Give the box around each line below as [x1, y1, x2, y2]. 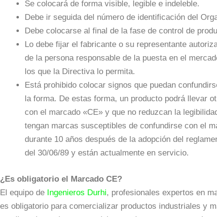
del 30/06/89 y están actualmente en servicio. [25, 148, 189, 158]
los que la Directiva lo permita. [25, 67, 135, 77]
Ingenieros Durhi [47, 187, 107, 197]
